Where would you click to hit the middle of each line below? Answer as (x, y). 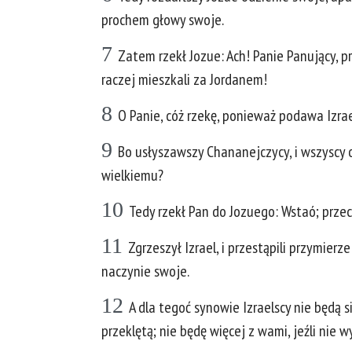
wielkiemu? (132, 175)
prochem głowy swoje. (163, 20)
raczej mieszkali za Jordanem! (184, 79)
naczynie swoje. (145, 271)
